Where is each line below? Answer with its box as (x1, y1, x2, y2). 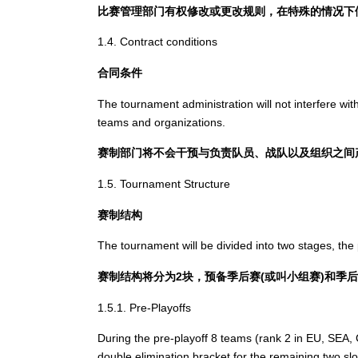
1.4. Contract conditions (97, 35, 217, 49)
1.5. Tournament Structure (97, 177, 230, 190)
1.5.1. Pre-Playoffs (97, 300, 191, 314)
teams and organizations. (97, 115, 225, 129)
